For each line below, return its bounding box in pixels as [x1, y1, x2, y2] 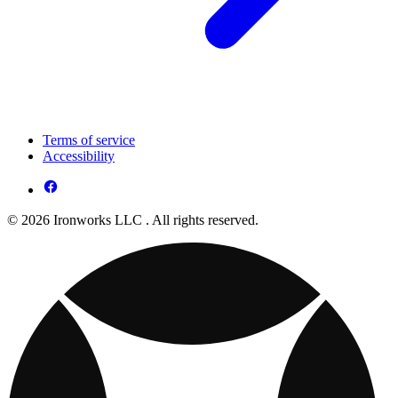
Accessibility [43, 148, 115, 164]
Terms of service [43, 132, 135, 148]
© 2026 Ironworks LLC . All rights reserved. [7, 212, 259, 228]
